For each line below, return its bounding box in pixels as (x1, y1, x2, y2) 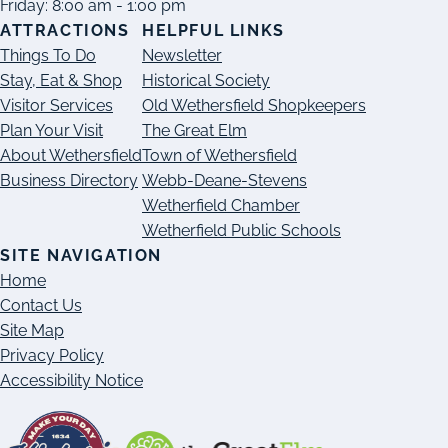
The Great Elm (142, 121, 247, 141)
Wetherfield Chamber (142, 196, 300, 216)
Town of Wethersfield (142, 146, 297, 166)
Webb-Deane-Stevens (142, 171, 307, 191)
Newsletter (142, 46, 222, 66)
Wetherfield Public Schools (142, 221, 341, 241)
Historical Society (142, 71, 270, 91)
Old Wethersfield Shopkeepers (142, 96, 366, 116)
